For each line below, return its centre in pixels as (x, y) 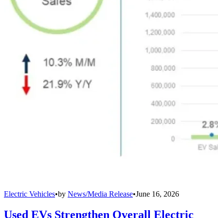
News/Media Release (100, 194)
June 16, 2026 (157, 194)
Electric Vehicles (29, 194)
